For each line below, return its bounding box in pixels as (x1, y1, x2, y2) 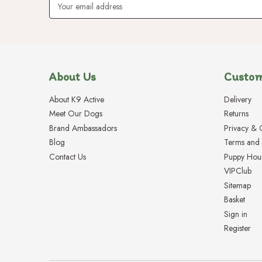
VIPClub (224, 165, 252, 177)
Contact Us (49, 150, 86, 163)
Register (224, 222, 251, 235)
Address (49, 6, 77, 18)
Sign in (224, 208, 248, 220)
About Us (49, 69, 96, 84)
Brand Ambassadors (49, 122, 117, 134)
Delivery (224, 93, 252, 105)
